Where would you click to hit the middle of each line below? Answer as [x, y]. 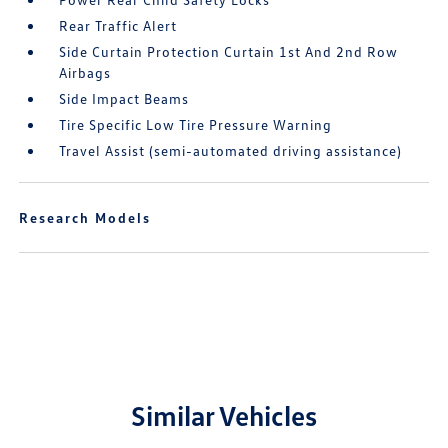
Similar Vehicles [224, 415]
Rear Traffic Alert [118, 25]
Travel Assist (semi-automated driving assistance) [231, 150]
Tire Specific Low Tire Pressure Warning [196, 124]
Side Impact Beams [124, 98]
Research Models [85, 217]
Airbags [85, 72]
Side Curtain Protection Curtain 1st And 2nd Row [229, 51]
